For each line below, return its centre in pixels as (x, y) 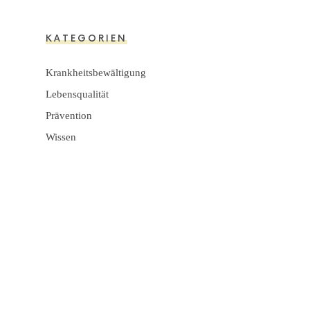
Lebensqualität (77, 94)
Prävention (69, 115)
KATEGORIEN (86, 38)
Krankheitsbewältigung (96, 72)
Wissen (61, 137)
